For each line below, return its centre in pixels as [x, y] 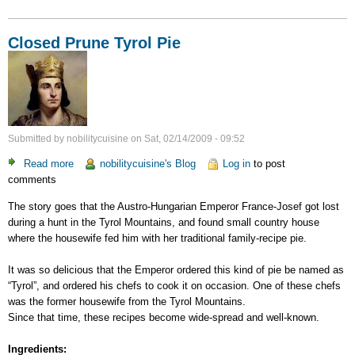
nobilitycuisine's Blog [148, 164]
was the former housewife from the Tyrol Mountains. [127, 301]
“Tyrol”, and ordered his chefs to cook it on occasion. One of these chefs [174, 285]
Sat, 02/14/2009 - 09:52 [195, 139]
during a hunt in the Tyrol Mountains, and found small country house [164, 222]
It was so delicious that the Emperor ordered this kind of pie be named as [176, 269]
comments [32, 180]
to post [267, 164]
